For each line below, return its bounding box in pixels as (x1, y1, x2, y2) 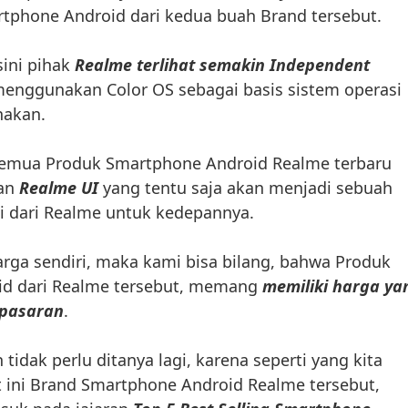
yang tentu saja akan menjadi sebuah (98, 177, 393, 199)
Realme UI (19, 177, 98, 199)
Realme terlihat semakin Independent (75, 54, 370, 76)
